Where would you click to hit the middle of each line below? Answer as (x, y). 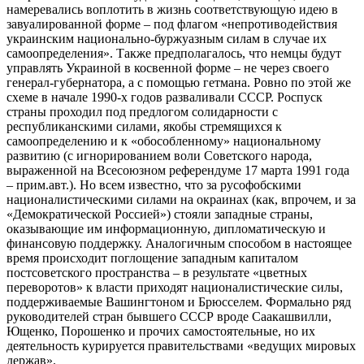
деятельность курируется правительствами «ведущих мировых (181, 345)
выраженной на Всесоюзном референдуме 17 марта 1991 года (178, 170)
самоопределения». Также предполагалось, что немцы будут (174, 53)
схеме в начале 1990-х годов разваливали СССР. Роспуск (165, 97)
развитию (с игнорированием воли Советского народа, (159, 155)
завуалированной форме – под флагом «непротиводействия (172, 24)
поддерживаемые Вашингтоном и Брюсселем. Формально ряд (179, 301)
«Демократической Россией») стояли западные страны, (160, 214)
